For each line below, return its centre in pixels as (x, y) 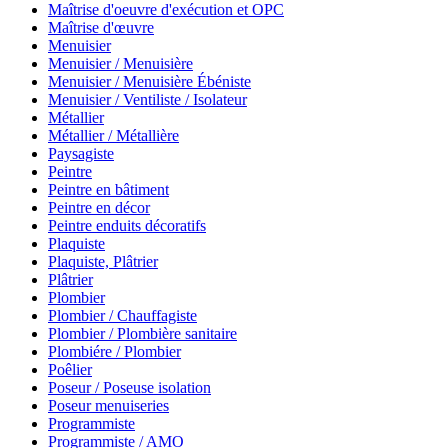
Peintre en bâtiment (108, 190)
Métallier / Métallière (113, 136)
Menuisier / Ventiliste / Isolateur (147, 100)
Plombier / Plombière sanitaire (142, 334)
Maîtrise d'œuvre (101, 28)
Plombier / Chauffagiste (122, 316)
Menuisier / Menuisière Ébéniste (149, 82)
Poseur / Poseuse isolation (129, 388)
